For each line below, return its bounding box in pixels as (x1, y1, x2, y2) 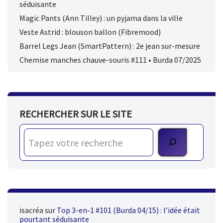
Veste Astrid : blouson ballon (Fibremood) (19, 27, 161, 37)
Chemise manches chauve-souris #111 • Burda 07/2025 (19, 55, 201, 65)
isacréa (19, 205, 43, 216)
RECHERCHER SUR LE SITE (19, 108, 132, 120)
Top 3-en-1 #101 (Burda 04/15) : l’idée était (57, 205, 200, 216)
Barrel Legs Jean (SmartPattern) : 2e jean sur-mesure (19, 41, 200, 51)
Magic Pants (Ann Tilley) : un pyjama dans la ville (19, 13, 183, 23)
